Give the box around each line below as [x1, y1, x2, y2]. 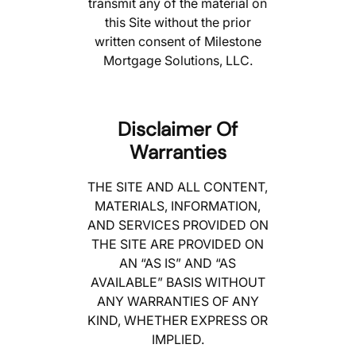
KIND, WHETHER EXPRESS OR [87, 312, 269, 329]
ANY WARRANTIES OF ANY [96, 293, 259, 310]
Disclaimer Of [118, 117, 238, 143]
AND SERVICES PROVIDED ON [87, 217, 269, 234]
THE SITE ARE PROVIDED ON [91, 236, 265, 253]
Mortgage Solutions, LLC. [103, 52, 253, 69]
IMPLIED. [151, 331, 204, 348]
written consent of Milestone [94, 33, 261, 50]
